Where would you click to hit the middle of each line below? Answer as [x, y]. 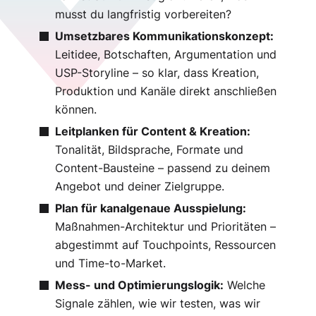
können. [76, 110]
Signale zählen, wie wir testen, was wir [158, 304]
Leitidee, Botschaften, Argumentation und [166, 55]
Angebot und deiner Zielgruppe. [140, 187]
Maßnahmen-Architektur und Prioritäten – [165, 227]
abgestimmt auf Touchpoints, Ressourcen [165, 245]
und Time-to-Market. [110, 263]
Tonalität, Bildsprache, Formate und [149, 150]
